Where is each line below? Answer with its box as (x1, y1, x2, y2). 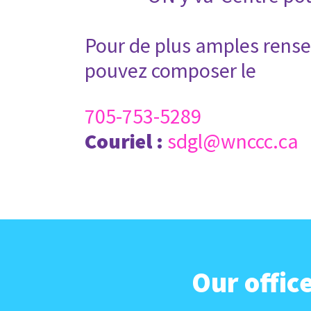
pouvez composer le (85, 57, 256, 84)
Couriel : (85, 128, 163, 155)
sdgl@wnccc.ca (167, 128, 299, 155)
